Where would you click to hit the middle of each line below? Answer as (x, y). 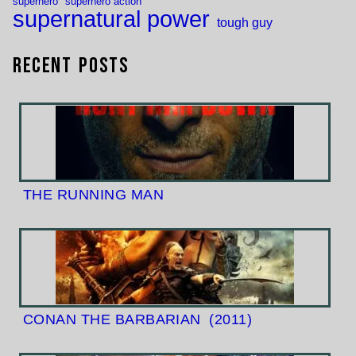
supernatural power (111, 19)
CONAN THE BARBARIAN (114, 319)
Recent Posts (71, 66)
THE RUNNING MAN (93, 194)
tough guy (245, 23)
